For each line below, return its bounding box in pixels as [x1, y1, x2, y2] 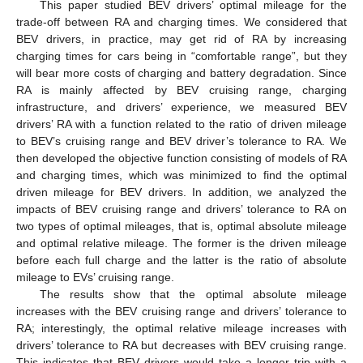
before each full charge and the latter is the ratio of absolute [16, 254, 347, 267]
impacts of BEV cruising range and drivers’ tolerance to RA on [16, 203, 347, 216]
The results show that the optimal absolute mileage [39, 288, 347, 301]
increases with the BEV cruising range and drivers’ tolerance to [16, 305, 347, 318]
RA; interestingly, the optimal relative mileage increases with [16, 322, 347, 335]
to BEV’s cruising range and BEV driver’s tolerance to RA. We [16, 135, 347, 148]
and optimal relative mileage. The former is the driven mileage [16, 237, 347, 250]
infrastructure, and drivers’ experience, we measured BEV [16, 100, 347, 114]
